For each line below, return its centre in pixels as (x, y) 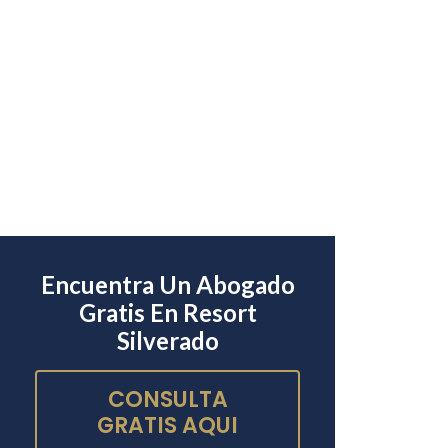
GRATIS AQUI (168, 426)
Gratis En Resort (167, 313)
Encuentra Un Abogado (167, 285)
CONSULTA (167, 400)
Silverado (167, 341)
